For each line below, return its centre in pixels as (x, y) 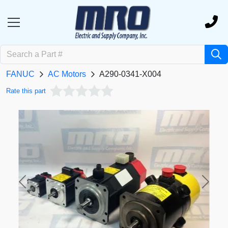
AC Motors (67, 74)
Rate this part (26, 91)
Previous (38, 187)
